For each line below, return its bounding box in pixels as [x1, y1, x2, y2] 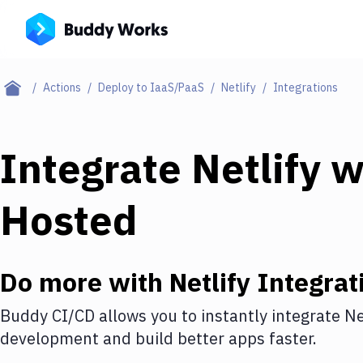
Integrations [273, 80, 338, 95]
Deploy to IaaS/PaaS [98, 80, 204, 95]
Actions [43, 80, 81, 95]
